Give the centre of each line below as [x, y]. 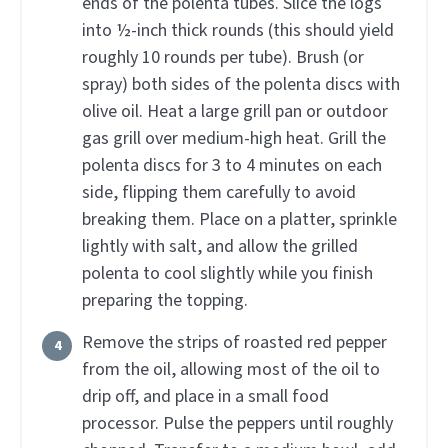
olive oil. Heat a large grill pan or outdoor [235, 112]
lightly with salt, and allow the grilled [220, 247]
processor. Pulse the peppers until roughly [237, 424]
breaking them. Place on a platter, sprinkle [239, 220]
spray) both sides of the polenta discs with [241, 85]
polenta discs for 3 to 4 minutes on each [232, 166]
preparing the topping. [165, 301]
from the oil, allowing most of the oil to [231, 370]
